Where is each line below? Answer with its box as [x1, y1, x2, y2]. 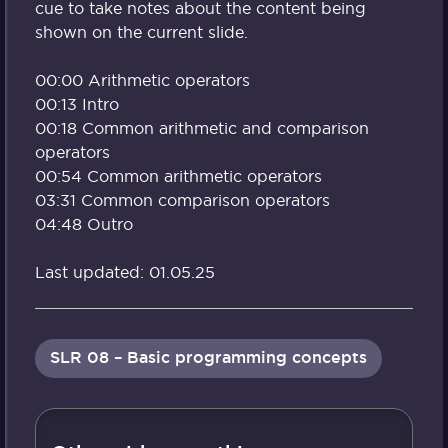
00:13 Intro [35, 93, 119, 114]
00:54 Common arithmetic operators [35, 165, 322, 186]
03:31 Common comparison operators [35, 189, 330, 210]
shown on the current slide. [35, 21, 248, 42]
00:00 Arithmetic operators [35, 69, 250, 90]
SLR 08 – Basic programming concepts [50, 347, 367, 369]
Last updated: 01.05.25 [35, 261, 215, 282]
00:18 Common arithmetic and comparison [35, 117, 369, 138]
